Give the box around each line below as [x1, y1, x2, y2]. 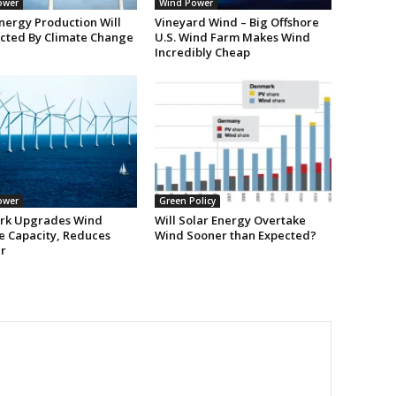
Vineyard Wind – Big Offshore [154, 14, 319, 31]
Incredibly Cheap [154, 44, 250, 61]
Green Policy [158, 194, 216, 208]
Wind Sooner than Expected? [154, 227, 316, 244]
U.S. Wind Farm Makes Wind [154, 29, 310, 46]
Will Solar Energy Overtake [154, 212, 306, 229]
